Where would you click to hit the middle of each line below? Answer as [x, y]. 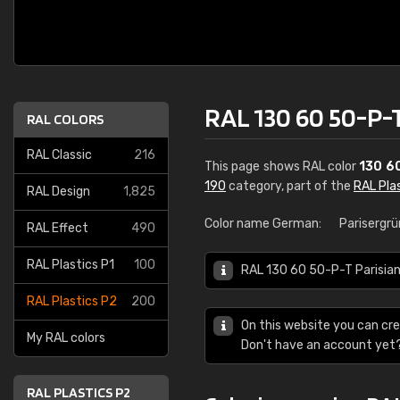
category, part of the [290, 186]
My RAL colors [66, 338]
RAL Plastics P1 [71, 265]
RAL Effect [58, 228]
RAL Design [58, 192]
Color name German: [263, 224]
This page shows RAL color [282, 167]
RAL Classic [59, 155]
